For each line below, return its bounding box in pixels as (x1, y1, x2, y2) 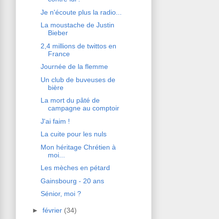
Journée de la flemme (40, 63, 108, 71)
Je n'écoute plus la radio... (40, 8, 122, 16)
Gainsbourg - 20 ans (40, 176, 104, 185)
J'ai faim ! (40, 117, 70, 125)
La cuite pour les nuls (40, 130, 107, 138)
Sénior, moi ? (40, 190, 81, 198)
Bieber (47, 29, 68, 37)
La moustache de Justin (40, 21, 114, 29)
